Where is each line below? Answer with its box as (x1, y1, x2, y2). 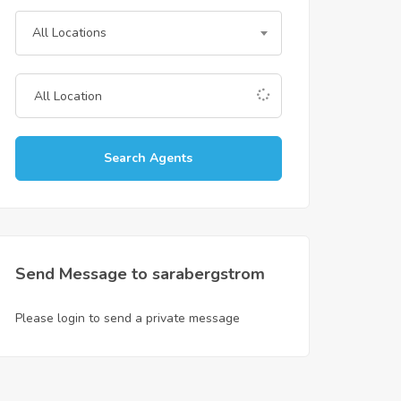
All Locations (32, 24, 107, 41)
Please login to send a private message (15, 310, 240, 327)
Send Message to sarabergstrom (15, 263, 265, 285)
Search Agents (104, 149, 193, 166)
